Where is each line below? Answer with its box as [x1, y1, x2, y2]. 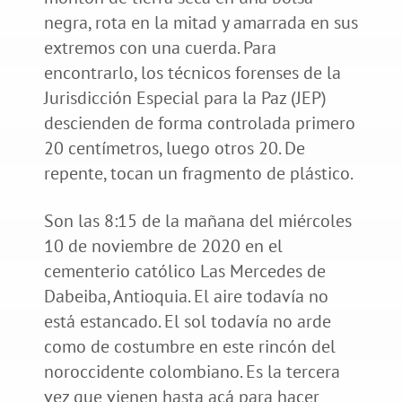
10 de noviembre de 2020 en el [43, 233, 283, 258]
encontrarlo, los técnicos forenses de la [43, 60, 341, 84]
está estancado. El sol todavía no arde [43, 309, 331, 333]
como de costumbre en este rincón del [43, 334, 336, 358]
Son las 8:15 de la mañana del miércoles [43, 208, 352, 232]
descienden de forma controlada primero [43, 110, 355, 135]
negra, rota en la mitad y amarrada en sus [43, 10, 358, 34]
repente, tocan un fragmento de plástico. [43, 161, 354, 185]
